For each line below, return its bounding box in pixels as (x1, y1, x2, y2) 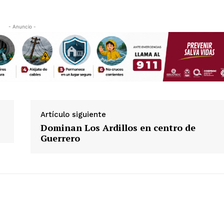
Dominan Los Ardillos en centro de (40, 121, 195, 133)
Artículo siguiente (40, 109, 106, 119)
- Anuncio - (8, 23, 36, 29)
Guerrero (40, 131, 80, 144)
